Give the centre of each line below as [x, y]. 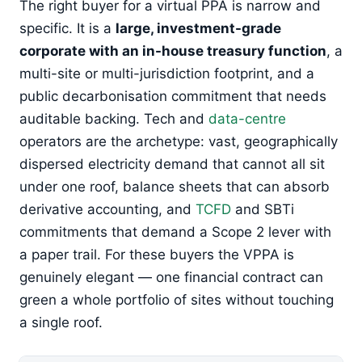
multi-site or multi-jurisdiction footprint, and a [167, 73]
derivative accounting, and [107, 209]
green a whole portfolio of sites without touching [177, 299]
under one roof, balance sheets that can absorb [175, 186]
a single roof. [61, 322]
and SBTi [263, 209]
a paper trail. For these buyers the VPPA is [157, 254]
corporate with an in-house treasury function [173, 51]
